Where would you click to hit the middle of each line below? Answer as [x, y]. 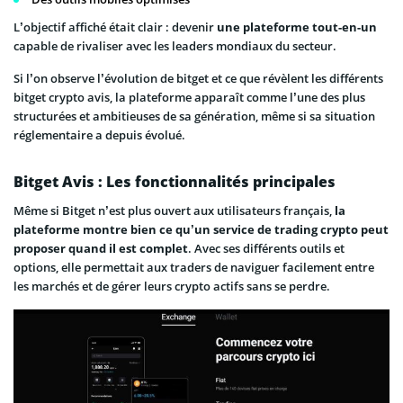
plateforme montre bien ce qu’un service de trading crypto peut [201, 230]
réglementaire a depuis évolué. [99, 135]
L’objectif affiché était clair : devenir [115, 27]
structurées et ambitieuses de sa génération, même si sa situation [194, 116]
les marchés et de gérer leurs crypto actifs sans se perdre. [172, 287]
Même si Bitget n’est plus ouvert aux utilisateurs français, [174, 211]
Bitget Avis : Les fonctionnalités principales [175, 182]
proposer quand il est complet [101, 249]
